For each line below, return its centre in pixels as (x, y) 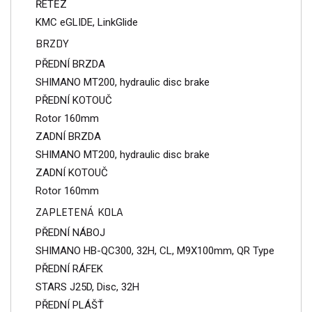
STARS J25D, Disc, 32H (87, 287)
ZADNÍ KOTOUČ (72, 172)
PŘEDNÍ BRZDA (70, 64)
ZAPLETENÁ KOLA (79, 212)
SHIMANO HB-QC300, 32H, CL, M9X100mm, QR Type (155, 250)
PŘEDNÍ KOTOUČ (74, 100)
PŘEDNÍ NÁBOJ (70, 232)
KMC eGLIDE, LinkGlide (87, 22)
